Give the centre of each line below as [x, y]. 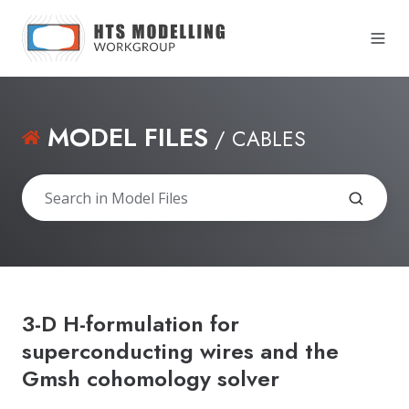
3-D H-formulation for [131, 324]
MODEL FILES [128, 138]
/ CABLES [257, 139]
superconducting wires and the [180, 351]
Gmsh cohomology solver [151, 379]
